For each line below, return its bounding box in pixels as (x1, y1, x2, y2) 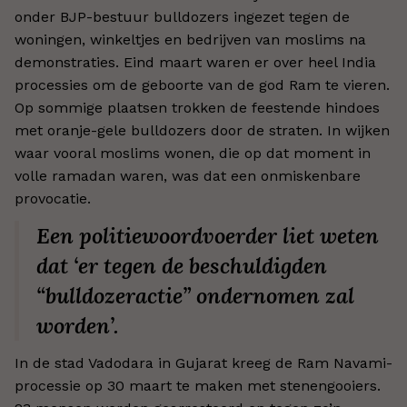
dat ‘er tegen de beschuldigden (36, 252, 327, 280)
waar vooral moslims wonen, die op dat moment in (15, 144, 371, 162)
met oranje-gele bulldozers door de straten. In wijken (15, 122, 390, 139)
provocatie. (15, 190, 91, 207)
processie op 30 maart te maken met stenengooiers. (15, 377, 381, 394)
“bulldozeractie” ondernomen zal (36, 282, 354, 310)
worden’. (36, 312, 119, 340)
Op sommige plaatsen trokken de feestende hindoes (15, 99, 380, 116)
